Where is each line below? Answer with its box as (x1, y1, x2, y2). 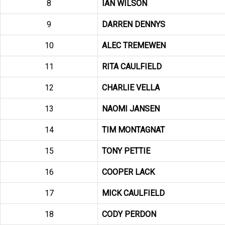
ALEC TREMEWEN (102, 41, 166, 50)
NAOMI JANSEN (102, 104, 160, 114)
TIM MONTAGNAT (102, 125, 165, 135)
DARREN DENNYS (102, 20, 165, 29)
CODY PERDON (102, 209, 156, 219)
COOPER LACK (102, 167, 155, 177)
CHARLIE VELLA (102, 83, 160, 92)
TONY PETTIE (102, 146, 150, 156)
